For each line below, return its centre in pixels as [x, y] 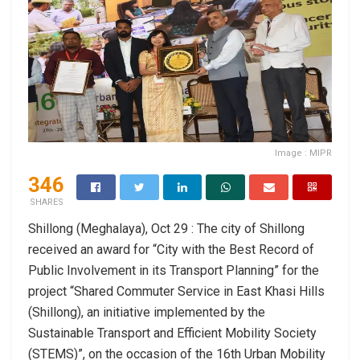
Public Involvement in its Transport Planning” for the [174, 270]
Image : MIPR [303, 153]
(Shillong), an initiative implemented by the [147, 312]
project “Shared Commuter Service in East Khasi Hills [176, 291]
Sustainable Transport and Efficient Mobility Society [172, 333]
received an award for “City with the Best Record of [171, 249]
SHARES [46, 202]
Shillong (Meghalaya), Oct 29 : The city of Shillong [166, 228]
